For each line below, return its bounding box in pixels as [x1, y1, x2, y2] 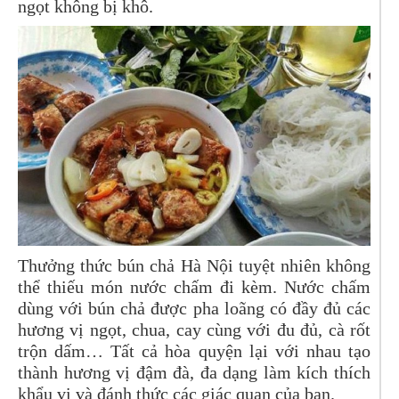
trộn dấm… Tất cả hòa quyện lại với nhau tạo [18, 341, 370, 362]
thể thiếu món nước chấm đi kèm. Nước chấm [18, 277, 370, 297]
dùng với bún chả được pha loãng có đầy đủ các [18, 298, 370, 319]
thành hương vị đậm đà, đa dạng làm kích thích [18, 362, 370, 383]
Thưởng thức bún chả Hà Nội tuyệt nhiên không [18, 256, 370, 276]
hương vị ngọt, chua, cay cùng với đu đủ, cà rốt [18, 320, 370, 340]
